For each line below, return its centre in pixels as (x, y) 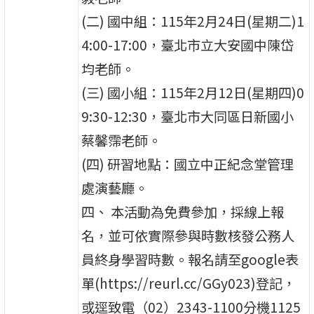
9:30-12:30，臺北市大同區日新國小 (188, 116)
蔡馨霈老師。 (122, 140)
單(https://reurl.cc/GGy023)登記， (189, 283)
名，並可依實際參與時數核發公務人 (188, 235)
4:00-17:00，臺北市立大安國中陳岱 (188, 45)
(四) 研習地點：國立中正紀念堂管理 (188, 164)
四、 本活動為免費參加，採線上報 (183, 211)
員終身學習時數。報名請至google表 (190, 259)
